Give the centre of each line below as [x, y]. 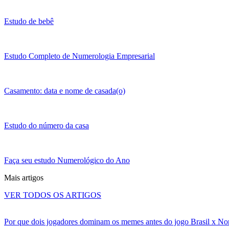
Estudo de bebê [29, 21]
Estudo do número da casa [47, 125]
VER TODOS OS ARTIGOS [53, 195]
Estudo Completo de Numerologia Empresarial [79, 56]
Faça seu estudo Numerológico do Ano [67, 160]
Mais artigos [24, 177]
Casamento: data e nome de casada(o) [65, 90]
